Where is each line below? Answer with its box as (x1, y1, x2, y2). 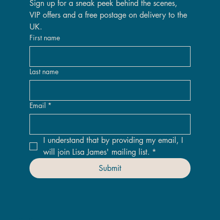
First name (29, 32, 60, 42)
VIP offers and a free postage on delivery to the (29, 9, 187, 20)
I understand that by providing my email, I (43, 135, 183, 145)
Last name (29, 66, 58, 76)
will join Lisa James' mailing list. (43, 146, 150, 157)
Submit (98, 163, 121, 173)
